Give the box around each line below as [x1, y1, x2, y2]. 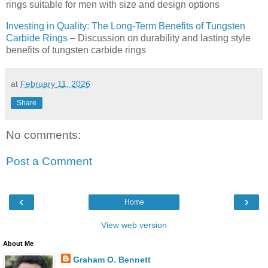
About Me [3, 239, 33, 247]
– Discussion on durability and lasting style [68, 32, 251, 43]
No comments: [6, 129, 81, 141]
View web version [101, 220, 167, 230]
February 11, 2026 [20, 78, 90, 89]
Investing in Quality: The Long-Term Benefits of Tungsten [6, 20, 245, 31]
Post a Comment [6, 154, 92, 167]
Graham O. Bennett [72, 254, 151, 264]
